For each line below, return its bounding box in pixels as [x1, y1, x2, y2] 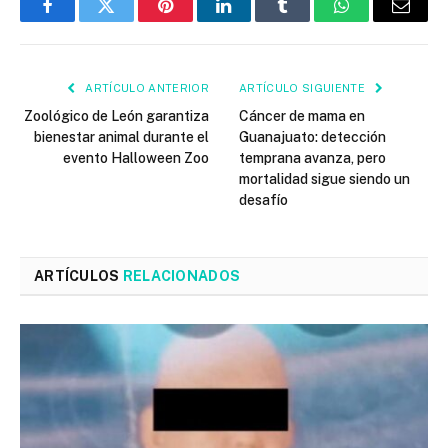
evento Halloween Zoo [63, 150, 209, 167]
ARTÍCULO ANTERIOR [82, 82, 209, 95]
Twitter [104, 11, 157, 30]
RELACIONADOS [122, 268, 241, 285]
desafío [239, 192, 288, 209]
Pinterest [163, 11, 227, 30]
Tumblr [281, 11, 335, 30]
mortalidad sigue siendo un [239, 171, 410, 188]
